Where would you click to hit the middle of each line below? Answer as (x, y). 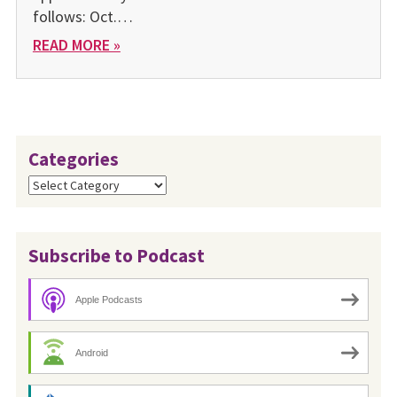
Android (91, 353)
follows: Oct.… (82, 16)
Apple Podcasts (109, 300)
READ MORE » (76, 44)
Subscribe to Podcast (116, 256)
